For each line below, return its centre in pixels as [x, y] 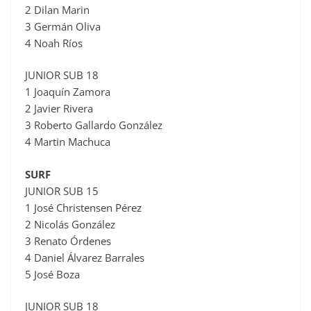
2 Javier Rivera [59, 109]
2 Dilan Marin [57, 9]
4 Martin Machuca [68, 142]
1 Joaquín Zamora [68, 92]
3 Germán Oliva [63, 26]
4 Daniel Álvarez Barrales [85, 257]
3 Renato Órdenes [68, 241]
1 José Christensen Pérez [83, 207]
